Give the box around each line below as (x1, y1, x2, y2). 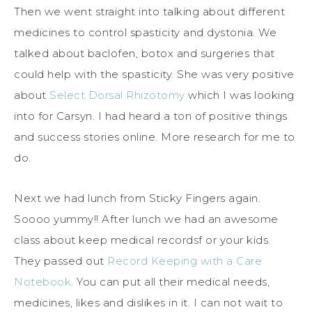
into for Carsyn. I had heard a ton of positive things (14, 109, 288, 123)
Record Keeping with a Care (107, 253, 262, 267)
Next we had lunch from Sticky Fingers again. (14, 191, 260, 205)
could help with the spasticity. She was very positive (14, 67, 295, 81)
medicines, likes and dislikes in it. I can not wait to (14, 295, 283, 309)
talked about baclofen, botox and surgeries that (14, 46, 275, 60)
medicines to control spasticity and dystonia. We (14, 25, 276, 39)
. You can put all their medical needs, (71, 274, 270, 288)
